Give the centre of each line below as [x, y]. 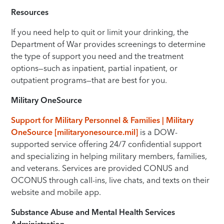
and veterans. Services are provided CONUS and [100, 168]
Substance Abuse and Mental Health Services [93, 212]
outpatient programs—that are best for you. [89, 80]
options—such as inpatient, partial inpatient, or [94, 68]
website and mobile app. [56, 192]
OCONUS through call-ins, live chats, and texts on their [110, 180]
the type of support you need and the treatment [97, 56]
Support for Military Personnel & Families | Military [102, 120]
